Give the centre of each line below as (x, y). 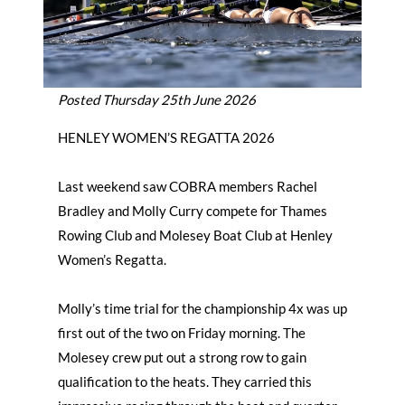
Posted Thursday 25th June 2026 (157, 100)
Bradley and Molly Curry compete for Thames (193, 211)
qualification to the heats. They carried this (185, 382)
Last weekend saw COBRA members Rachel (188, 187)
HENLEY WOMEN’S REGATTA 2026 (166, 138)
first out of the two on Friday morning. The (182, 333)
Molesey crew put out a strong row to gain (182, 358)
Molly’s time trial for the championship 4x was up (202, 309)
